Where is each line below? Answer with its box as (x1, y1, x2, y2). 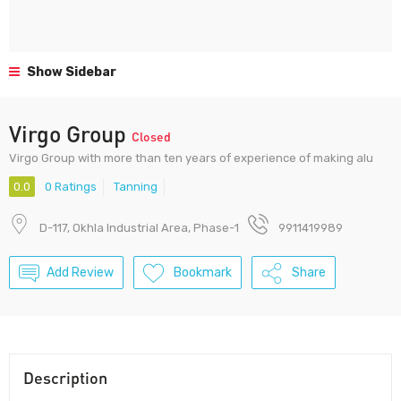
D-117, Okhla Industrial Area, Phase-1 (39, 221, 239, 235)
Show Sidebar (24, 64, 116, 80)
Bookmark (174, 265, 232, 281)
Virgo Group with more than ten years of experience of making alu (9, 151, 373, 165)
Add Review (47, 265, 114, 281)
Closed (132, 128, 171, 144)
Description (23, 368, 107, 388)
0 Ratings (45, 180, 97, 194)
